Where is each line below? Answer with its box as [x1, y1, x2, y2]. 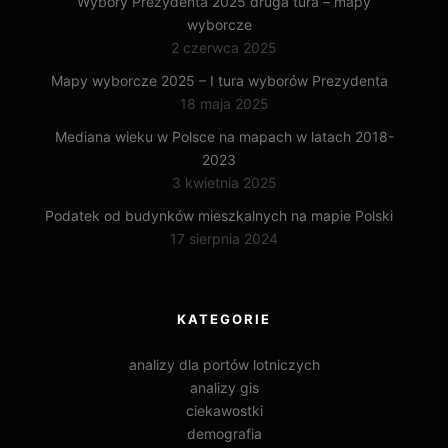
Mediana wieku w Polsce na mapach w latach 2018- [54, 128, 394, 146]
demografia [186, 425, 262, 443]
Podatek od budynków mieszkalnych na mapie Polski [45, 207, 393, 225]
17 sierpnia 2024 [170, 230, 278, 248]
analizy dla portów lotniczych [128, 356, 320, 374]
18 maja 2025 [179, 95, 269, 113]
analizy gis [189, 379, 259, 397]
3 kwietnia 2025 [171, 174, 277, 192]
